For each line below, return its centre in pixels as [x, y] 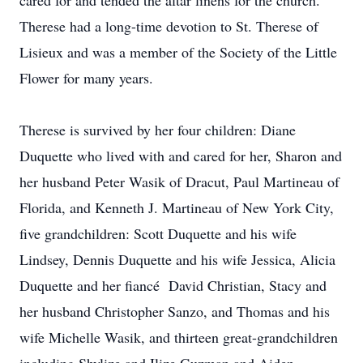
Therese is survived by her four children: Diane [158, 130]
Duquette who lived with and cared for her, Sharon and [181, 156]
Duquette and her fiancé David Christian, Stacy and [173, 285]
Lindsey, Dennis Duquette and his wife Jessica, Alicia [177, 259]
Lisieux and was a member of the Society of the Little [178, 52]
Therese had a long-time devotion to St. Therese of [169, 26]
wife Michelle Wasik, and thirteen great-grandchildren [179, 337]
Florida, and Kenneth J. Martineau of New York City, [177, 207]
